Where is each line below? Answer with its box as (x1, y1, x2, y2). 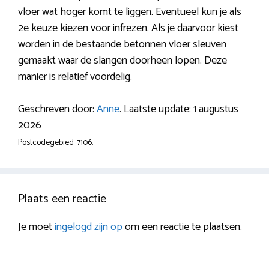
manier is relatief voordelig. (18, 68, 132, 86)
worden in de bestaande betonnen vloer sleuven (18, 35, 226, 54)
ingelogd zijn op (55, 218, 122, 237)
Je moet (18, 218, 55, 237)
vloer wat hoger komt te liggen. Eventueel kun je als (18, 3, 241, 22)
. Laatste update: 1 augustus (119, 100, 238, 119)
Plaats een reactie (18, 189, 106, 210)
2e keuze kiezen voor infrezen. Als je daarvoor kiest (18, 19, 238, 38)
